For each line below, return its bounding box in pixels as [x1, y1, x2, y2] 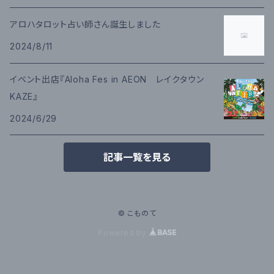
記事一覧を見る [103, 151, 171, 163]
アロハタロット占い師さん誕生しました [10, 19, 161, 29]
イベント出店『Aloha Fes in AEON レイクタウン [10, 74, 213, 84]
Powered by [98, 228, 149, 237]
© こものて [117, 209, 157, 218]
